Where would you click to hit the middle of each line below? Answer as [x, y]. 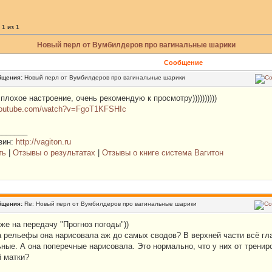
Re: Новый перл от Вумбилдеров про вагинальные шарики [110, 204]
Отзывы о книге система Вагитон [163, 153]
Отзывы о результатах [54, 153]
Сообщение [183, 63]
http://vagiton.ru [43, 142]
